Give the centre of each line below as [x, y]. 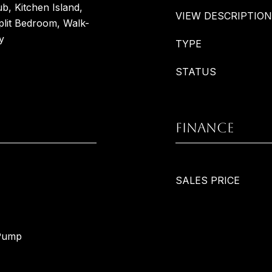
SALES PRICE [208, 180]
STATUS [196, 72]
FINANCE [205, 128]
